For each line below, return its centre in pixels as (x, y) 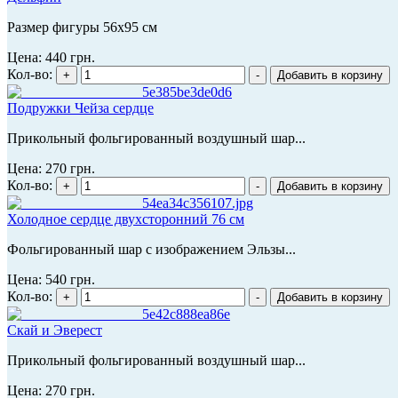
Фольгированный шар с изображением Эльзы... (151, 249)
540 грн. (70, 279)
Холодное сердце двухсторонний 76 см (126, 219)
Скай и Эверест (55, 330)
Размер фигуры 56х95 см (82, 27)
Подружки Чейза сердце (80, 107)
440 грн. (70, 57)
